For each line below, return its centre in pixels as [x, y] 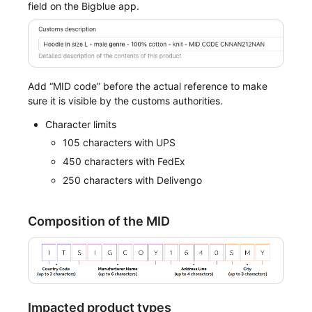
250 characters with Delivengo [133, 180]
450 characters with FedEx [124, 161]
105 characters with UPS [119, 143]
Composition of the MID [99, 221]
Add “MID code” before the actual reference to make [148, 86]
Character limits [81, 124]
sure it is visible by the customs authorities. [126, 101]
